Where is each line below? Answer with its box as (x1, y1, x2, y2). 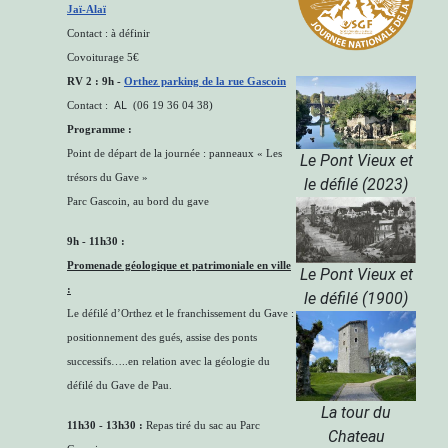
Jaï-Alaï (67, 4, 106, 15)
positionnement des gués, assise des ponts (67, 332, 257, 343)
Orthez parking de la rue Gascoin (124, 76, 286, 87)
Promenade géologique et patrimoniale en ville (67, 260, 291, 271)
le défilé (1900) (304, 288, 408, 308)
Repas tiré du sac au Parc (143, 420, 260, 431)
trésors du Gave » (67, 172, 148, 183)
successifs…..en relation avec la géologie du (67, 356, 270, 367)
